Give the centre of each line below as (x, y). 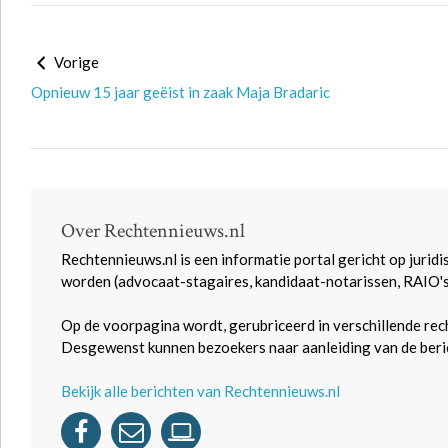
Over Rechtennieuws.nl (153, 231)
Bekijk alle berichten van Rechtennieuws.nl (200, 391)
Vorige (75, 62)
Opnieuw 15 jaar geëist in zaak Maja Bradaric (180, 92)
